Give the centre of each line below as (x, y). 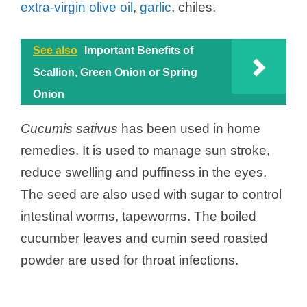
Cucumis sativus (69, 128)
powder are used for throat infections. (130, 260)
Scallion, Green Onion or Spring (115, 72)
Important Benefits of (139, 50)
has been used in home (189, 128)
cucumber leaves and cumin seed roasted (144, 238)
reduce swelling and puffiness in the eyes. (144, 172)
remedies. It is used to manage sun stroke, (145, 150)
